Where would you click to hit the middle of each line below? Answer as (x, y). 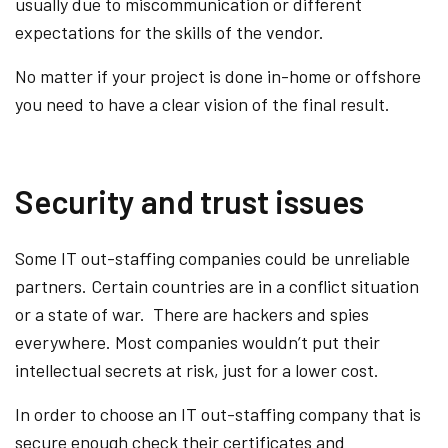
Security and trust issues (189, 200)
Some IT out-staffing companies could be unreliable (212, 257)
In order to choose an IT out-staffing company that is (218, 413)
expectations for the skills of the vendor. (169, 31)
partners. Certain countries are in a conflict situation (217, 285)
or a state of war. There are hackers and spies (192, 313)
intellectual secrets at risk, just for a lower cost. (197, 369)
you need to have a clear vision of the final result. (202, 103)
